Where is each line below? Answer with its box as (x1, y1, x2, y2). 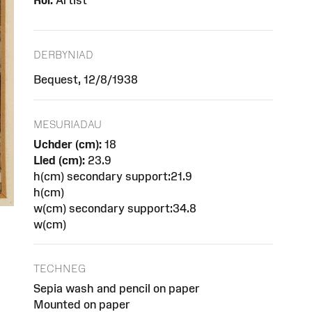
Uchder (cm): (33, 137, 102, 150)
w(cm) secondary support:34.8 (33, 201, 196, 214)
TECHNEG (33, 263, 86, 275)
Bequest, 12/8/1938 (33, 72, 138, 86)
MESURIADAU (33, 118, 102, 130)
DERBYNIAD (33, 48, 93, 61)
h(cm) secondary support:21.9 (33, 169, 192, 182)
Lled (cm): (33, 153, 85, 166)
